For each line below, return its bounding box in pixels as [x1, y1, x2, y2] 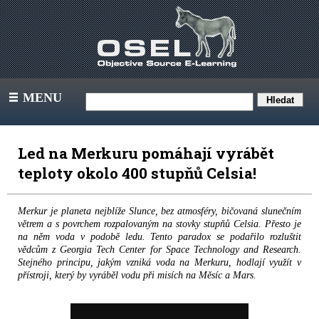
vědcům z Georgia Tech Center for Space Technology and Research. [18, 244, 301, 255]
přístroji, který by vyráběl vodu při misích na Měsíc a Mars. [18, 270, 256, 281]
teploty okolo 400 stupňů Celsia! [18, 163, 263, 183]
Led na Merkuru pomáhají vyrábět [18, 143, 274, 163]
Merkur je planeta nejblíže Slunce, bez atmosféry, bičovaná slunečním [18, 206, 301, 216]
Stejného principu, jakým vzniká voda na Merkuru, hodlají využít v [18, 257, 301, 268]
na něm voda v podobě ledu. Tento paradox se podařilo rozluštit [18, 231, 301, 242]
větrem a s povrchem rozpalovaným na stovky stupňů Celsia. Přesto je [18, 219, 301, 229]
